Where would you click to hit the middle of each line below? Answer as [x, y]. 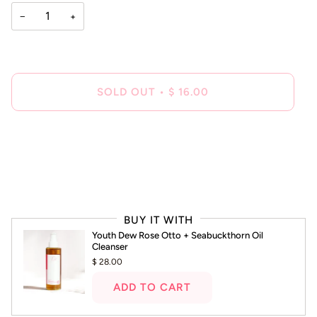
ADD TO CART [152, 287]
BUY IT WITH [158, 220]
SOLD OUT [126, 92]
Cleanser [110, 246]
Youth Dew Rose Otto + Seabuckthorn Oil [177, 235]
